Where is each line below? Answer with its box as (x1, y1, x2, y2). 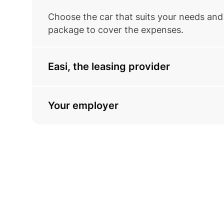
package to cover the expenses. (48, 24, 183, 35)
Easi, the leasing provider (48, 60, 170, 72)
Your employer (48, 99, 118, 111)
